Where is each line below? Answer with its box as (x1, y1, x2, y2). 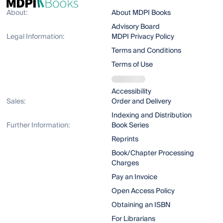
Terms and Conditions (111, 45, 181, 57)
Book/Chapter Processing (111, 147, 194, 160)
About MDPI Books (111, 7, 171, 19)
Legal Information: (6, 31, 65, 43)
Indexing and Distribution (111, 110, 192, 122)
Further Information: (6, 119, 70, 132)
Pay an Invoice (111, 171, 157, 184)
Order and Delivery (111, 96, 171, 108)
